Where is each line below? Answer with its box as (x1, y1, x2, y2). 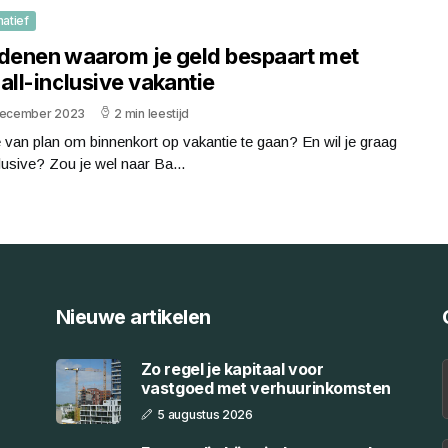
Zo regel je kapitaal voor (140, 359, 324, 379)
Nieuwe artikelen (55, 304, 211, 329)
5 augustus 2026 (157, 407, 253, 422)
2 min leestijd (114, 105, 190, 121)
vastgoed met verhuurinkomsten (140, 378, 392, 398)
